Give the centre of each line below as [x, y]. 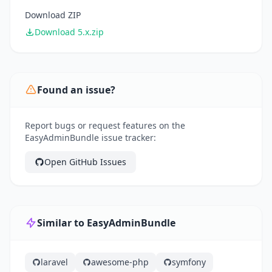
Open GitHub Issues [85, 162]
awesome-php [120, 262]
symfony [189, 262]
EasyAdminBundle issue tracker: [90, 138]
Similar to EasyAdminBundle [106, 223]
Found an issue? [76, 90]
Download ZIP [53, 15]
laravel [54, 262]
